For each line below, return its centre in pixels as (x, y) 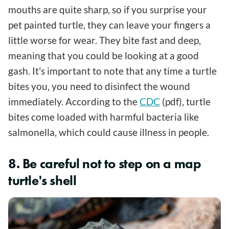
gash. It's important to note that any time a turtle (112, 71)
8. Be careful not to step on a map (105, 163)
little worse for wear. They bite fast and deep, (105, 40)
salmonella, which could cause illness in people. (109, 132)
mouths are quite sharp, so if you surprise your (108, 9)
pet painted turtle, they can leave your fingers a (109, 25)
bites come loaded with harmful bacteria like (104, 117)
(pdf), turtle (185, 101)
